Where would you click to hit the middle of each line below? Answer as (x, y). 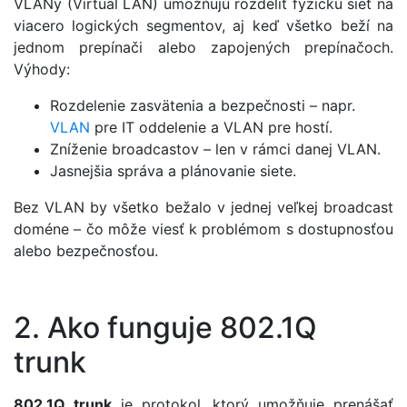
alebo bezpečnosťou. (86, 250)
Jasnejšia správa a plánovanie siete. (173, 170)
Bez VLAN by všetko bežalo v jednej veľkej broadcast (203, 207)
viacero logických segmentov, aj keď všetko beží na (203, 25)
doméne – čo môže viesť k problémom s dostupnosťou (203, 228)
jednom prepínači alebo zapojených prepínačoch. (203, 47)
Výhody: (42, 69)
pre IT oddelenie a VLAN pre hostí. (211, 127)
